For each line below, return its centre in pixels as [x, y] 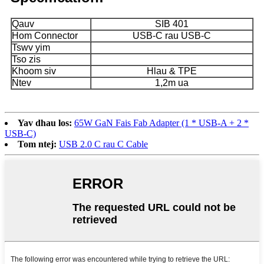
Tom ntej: [37, 144]
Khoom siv [34, 71]
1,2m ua [172, 82]
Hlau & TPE [172, 71]
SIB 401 [172, 24]
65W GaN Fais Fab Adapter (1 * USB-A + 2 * [161, 123]
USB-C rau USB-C [172, 35]
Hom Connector [45, 35]
